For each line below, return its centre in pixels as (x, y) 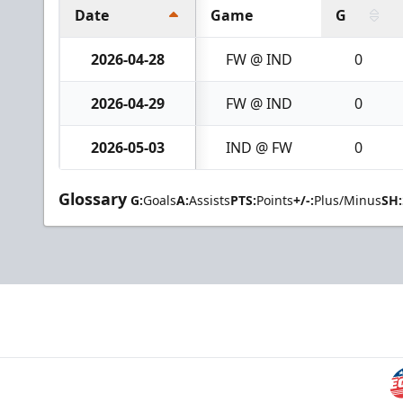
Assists (210, 200)
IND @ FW (259, 147)
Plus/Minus (348, 200)
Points (275, 200)
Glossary (93, 198)
